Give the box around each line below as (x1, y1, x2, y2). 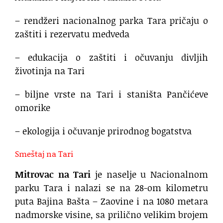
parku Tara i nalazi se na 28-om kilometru (15, 181, 208, 194)
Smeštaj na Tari (15, 147, 73, 159)
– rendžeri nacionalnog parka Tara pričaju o (15, 13, 208, 27)
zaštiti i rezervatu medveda (15, 27, 129, 40)
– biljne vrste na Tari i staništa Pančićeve (15, 87, 208, 101)
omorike (15, 101, 50, 114)
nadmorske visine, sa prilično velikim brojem (15, 208, 208, 221)
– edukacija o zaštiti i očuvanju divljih (15, 50, 208, 64)
